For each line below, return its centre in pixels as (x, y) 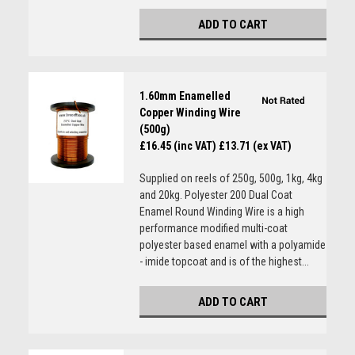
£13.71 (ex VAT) (255, 146)
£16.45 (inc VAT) (177, 146)
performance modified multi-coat (213, 228)
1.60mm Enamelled (185, 96)
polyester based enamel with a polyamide (232, 245)
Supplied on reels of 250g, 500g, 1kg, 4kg (231, 178)
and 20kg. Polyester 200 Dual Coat (216, 195)
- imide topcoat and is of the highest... (224, 261)
